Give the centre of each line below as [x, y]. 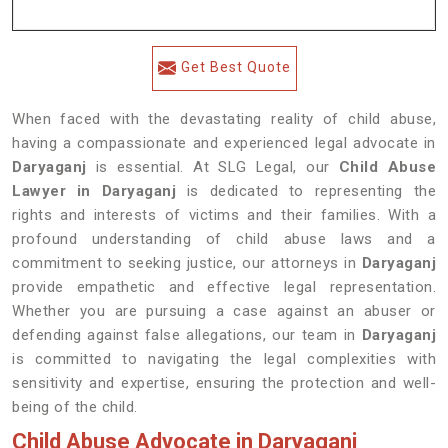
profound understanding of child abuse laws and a [224, 239]
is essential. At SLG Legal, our [212, 167]
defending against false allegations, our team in [187, 335]
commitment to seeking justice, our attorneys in [187, 263]
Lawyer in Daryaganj [94, 191]
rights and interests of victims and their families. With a [224, 215]
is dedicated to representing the [306, 191]
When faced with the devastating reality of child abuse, [224, 119]
